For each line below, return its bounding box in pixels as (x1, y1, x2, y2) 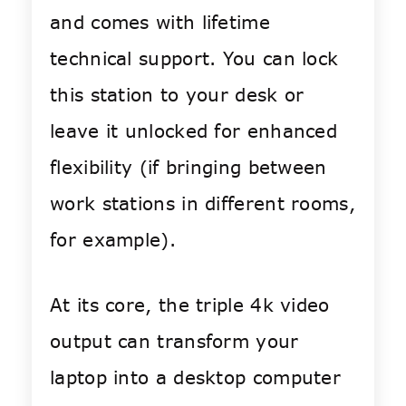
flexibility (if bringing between (50, 155, 327, 180)
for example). (50, 227, 176, 253)
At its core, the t (50, 293, 204, 318)
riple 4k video (203, 293, 330, 318)
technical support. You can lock (50, 46, 339, 72)
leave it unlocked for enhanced (50, 119, 337, 144)
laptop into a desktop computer (50, 365, 341, 391)
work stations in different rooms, (50, 191, 355, 217)
